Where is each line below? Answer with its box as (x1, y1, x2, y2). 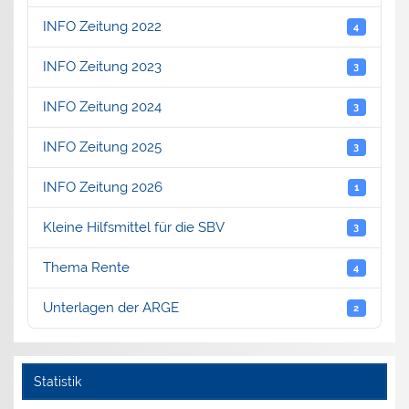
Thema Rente (43, 258, 131, 276)
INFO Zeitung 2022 (43, 17, 163, 35)
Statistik (33, 373, 81, 389)
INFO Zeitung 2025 (43, 138, 163, 155)
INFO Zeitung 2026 (43, 178, 163, 195)
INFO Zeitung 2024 (43, 98, 163, 115)
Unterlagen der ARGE (43, 299, 180, 316)
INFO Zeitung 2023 (43, 58, 163, 75)
